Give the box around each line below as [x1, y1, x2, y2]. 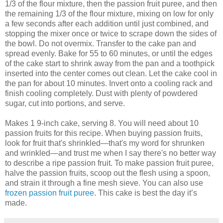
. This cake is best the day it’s [94, 188, 197, 197]
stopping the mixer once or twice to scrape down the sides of [5, 29, 217, 38]
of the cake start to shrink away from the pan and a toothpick [5, 59, 215, 68]
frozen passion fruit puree [5, 188, 94, 197]
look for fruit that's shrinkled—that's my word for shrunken [5, 138, 205, 147]
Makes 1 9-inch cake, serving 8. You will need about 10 [5, 118, 199, 127]
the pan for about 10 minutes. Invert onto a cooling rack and [5, 79, 213, 88]
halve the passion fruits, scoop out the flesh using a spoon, [5, 168, 210, 177]
